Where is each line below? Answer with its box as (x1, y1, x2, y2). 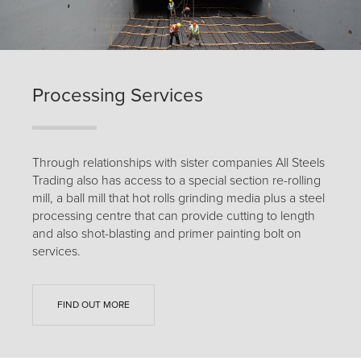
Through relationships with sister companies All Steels (32, 154, 325, 171)
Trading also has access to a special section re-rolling (32, 172, 321, 189)
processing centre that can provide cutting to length (32, 207, 315, 224)
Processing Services (32, 83, 203, 107)
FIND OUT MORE (57, 298, 130, 310)
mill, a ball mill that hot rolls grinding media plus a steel (32, 189, 325, 206)
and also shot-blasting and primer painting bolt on (32, 225, 301, 242)
